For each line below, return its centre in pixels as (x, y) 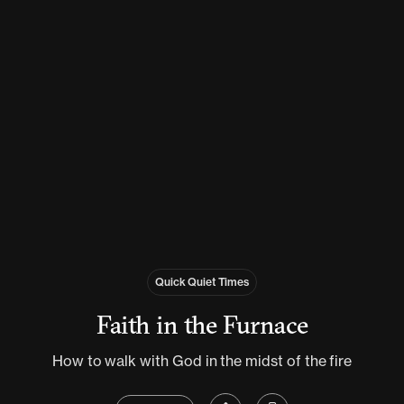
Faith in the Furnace (202, 325)
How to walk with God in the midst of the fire (202, 361)
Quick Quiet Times (202, 282)
